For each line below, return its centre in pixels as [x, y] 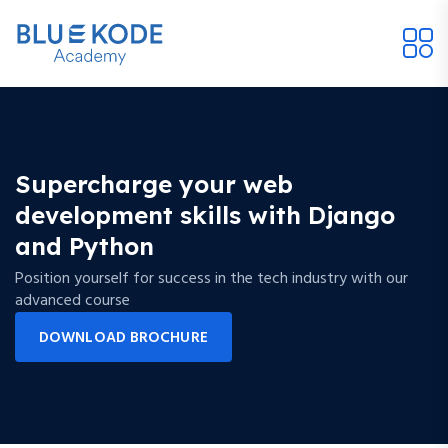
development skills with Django [205, 214]
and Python [84, 245]
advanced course [72, 300]
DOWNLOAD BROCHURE [123, 337]
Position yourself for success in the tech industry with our [211, 278]
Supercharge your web [154, 183]
